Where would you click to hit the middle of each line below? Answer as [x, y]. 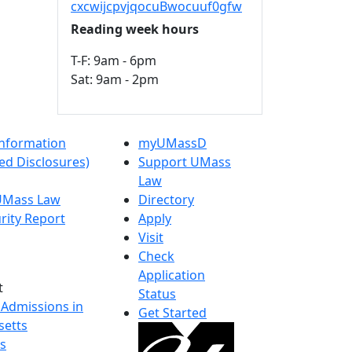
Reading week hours [135, 29]
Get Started [172, 313]
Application [172, 275]
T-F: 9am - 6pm [114, 60]
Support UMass [185, 162]
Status [157, 294]
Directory [166, 200]
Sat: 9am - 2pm [115, 79]
